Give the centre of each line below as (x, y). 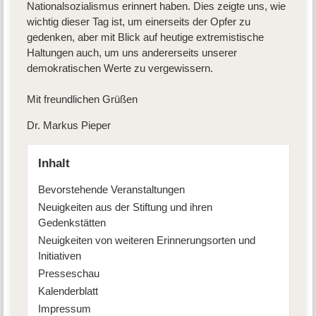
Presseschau (68, 274)
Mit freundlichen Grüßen (83, 99)
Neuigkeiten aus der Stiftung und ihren (125, 207)
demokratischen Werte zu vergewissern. (120, 68)
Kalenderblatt (68, 291)
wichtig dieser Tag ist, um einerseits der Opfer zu (138, 21)
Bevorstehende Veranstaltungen (111, 190)
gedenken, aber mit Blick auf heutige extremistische (145, 37)
